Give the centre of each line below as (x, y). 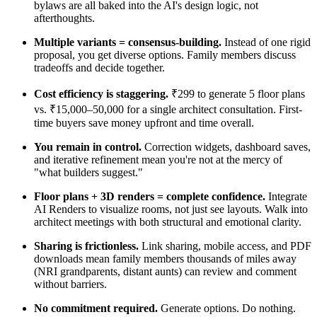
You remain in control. (88, 146)
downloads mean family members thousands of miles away (165, 258)
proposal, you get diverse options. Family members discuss (165, 54)
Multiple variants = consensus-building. (128, 42)
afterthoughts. (64, 18)
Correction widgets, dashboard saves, (226, 146)
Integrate (286, 196)
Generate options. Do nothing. (227, 308)
